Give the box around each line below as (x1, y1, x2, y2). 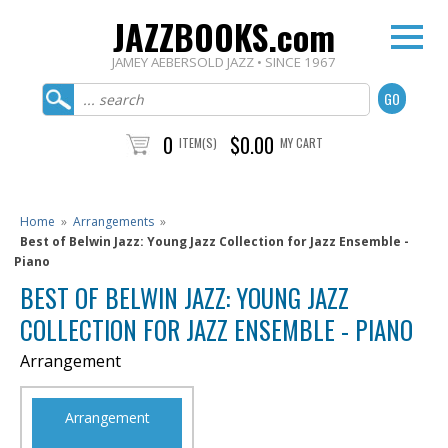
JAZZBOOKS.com (113, 11, 335, 62)
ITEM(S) (178, 134, 217, 151)
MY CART (279, 134, 323, 151)
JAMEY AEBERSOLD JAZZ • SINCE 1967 (112, 53, 336, 71)
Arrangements (73, 213, 154, 230)
